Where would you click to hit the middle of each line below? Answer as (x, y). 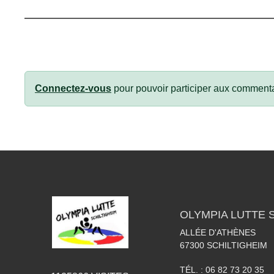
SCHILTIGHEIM (237, 245)
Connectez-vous (73, 88)
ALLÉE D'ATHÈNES (218, 232)
